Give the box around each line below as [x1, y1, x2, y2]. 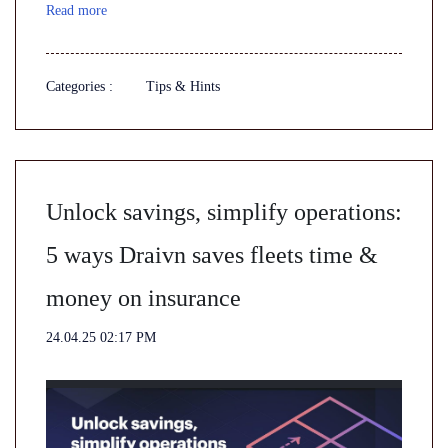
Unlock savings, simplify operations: [46, 199, 402, 225]
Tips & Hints [146, 79, 220, 94]
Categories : [46, 79, 113, 94]
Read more [46, 3, 107, 18]
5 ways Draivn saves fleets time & [46, 242, 378, 268]
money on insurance [46, 285, 241, 311]
